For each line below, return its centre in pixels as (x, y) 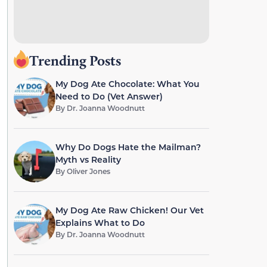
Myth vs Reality (88, 159)
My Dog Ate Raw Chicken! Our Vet (129, 210)
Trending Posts (75, 60)
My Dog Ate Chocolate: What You (127, 84)
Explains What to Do (100, 223)
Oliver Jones (88, 171)
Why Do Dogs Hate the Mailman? (128, 147)
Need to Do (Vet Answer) (109, 96)
